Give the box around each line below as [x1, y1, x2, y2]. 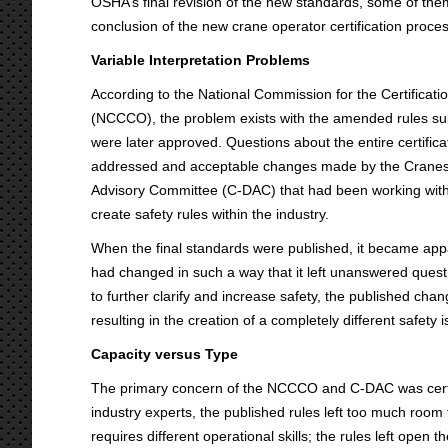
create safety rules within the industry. [91, 206, 329, 222]
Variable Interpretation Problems [91, 52, 310, 68]
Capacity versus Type [91, 346, 238, 362]
